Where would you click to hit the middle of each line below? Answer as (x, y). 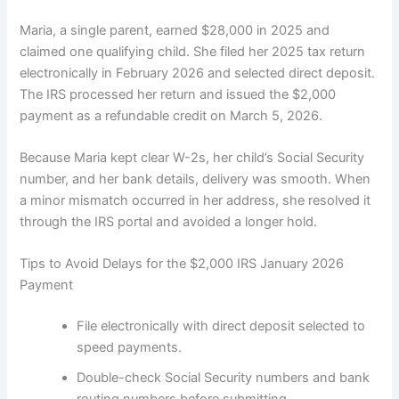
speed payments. (130, 348)
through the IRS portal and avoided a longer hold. (169, 221)
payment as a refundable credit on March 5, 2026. (171, 115)
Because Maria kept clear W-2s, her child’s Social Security (192, 157)
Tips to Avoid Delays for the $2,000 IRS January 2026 (182, 264)
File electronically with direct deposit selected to (221, 326)
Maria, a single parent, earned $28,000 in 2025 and (175, 30)
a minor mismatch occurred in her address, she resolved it (195, 200)
